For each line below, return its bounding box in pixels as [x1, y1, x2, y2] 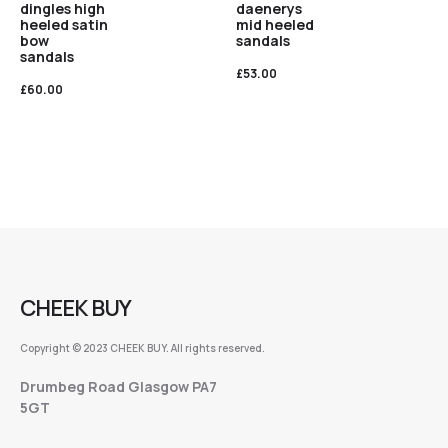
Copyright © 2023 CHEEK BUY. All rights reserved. [20, 340, 265, 355]
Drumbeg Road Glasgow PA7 [20, 376, 217, 396]
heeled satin [20, 15, 108, 35]
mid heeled [236, 15, 314, 35]
